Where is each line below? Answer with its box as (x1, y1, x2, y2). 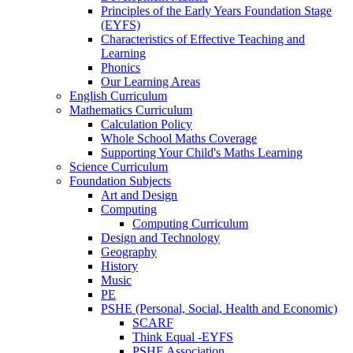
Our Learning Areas (101, 74, 200, 88)
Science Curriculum (69, 159, 168, 173)
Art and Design (101, 188, 177, 202)
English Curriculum (69, 88, 167, 102)
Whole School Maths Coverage (101, 131, 257, 145)
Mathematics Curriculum (69, 102, 192, 117)
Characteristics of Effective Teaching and (101, 32, 305, 46)
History (101, 258, 138, 273)
